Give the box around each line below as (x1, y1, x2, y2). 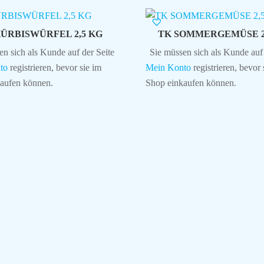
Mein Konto (145, 62, 191, 72)
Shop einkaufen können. (145, 77, 236, 88)
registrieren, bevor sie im (7, 62, 101, 72)
